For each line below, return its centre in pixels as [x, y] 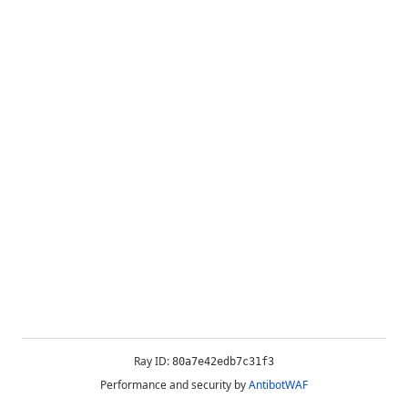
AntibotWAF [278, 385]
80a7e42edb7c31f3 [223, 362]
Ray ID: [153, 361]
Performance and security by [173, 385]
